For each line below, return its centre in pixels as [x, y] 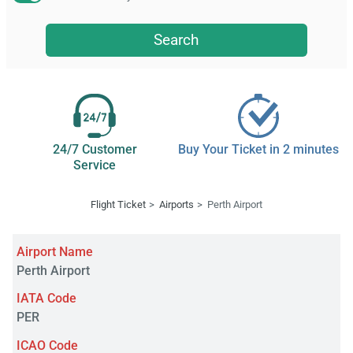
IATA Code [46, 299]
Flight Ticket [119, 205]
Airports [176, 205]
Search [176, 39]
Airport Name [54, 252]
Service [95, 165]
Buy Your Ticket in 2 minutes [258, 150]
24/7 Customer [95, 150]
